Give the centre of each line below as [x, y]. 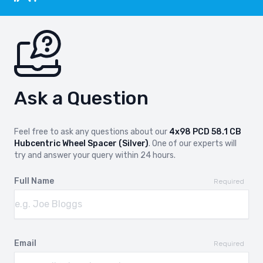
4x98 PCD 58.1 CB [205, 132]
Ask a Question [81, 98]
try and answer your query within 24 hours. [95, 156]
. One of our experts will [193, 144]
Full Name [34, 181]
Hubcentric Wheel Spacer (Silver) [81, 144]
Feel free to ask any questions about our [92, 132]
